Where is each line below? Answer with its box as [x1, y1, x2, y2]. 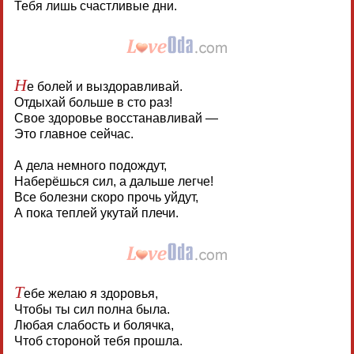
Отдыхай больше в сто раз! [13, 95, 172, 109]
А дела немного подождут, [13, 158, 167, 172]
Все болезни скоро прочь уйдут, [13, 190, 198, 204]
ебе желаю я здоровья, [23, 286, 158, 300]
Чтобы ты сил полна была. [13, 302, 170, 316]
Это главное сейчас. [13, 126, 134, 141]
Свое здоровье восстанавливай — [13, 111, 218, 125]
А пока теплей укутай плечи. [13, 205, 179, 220]
